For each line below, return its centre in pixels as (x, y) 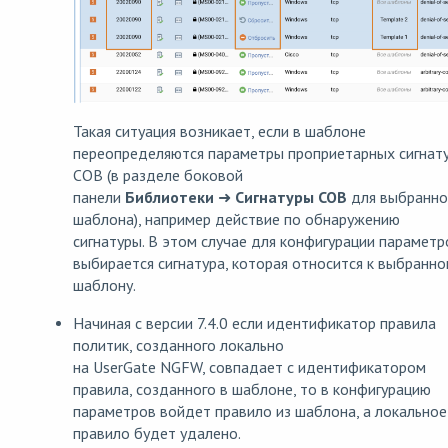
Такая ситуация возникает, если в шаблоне (219, 130)
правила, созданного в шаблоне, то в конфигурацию (252, 388)
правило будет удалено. (157, 432)
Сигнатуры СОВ (289, 196)
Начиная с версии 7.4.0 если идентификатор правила (254, 322)
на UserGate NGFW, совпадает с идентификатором (249, 366)
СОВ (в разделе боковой (158, 174)
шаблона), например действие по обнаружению (236, 218)
